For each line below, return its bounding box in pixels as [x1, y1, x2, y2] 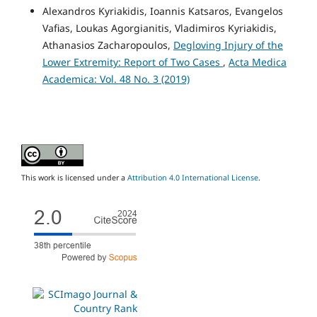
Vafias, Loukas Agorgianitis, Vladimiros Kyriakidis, [42, 21, 277, 35]
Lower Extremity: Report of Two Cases [42, 54, 223, 69]
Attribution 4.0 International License [127, 172, 258, 183]
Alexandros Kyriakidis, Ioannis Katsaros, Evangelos [42, 4, 283, 18]
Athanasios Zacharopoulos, [42, 38, 173, 52]
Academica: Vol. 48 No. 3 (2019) [42, 71, 190, 86]
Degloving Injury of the [173, 38, 283, 52]
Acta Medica [228, 54, 287, 69]
